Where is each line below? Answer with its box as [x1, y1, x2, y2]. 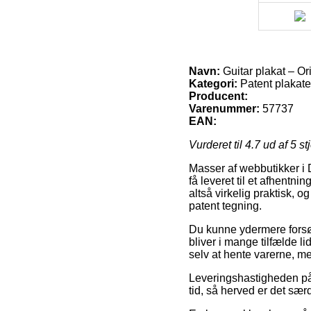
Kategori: [189, 77, 237, 90]
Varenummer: [189, 102, 260, 115]
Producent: [189, 90, 248, 102]
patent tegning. [189, 199, 262, 212]
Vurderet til [189, 138, 245, 151]
